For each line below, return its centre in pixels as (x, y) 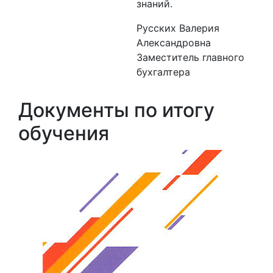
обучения (64, 133)
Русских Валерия (178, 28)
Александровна (174, 43)
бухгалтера (163, 72)
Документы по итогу (116, 110)
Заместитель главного (190, 57)
